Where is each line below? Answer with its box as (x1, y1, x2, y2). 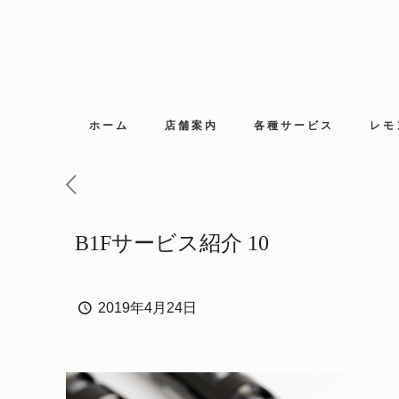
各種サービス (253, 118, 334, 133)
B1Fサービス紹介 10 (75, 232, 269, 255)
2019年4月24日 (98, 300, 198, 315)
